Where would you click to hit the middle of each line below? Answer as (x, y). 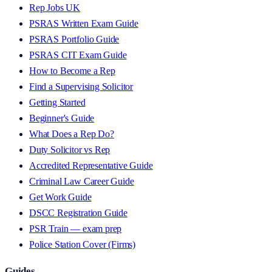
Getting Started (57, 103)
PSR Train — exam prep (76, 229)
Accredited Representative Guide (91, 166)
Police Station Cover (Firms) (83, 245)
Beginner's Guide (62, 118)
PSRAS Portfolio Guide (74, 39)
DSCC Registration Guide (78, 213)
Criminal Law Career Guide (82, 182)
